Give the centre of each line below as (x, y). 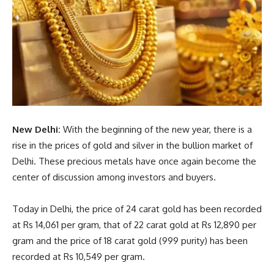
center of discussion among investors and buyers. (114, 177)
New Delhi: (36, 129)
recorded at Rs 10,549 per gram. (79, 256)
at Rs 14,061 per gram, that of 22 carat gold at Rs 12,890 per (134, 224)
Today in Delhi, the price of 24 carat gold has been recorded (137, 209)
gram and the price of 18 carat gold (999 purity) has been (130, 240)
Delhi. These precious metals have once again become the (134, 161)
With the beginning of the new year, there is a (156, 129)
